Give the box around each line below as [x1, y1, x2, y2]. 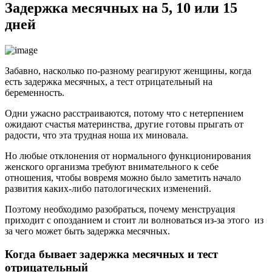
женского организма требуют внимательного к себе [5, 161, 219, 172]
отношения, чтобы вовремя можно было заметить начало [5, 172, 241, 183]
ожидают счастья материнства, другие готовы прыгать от [5, 118, 243, 129]
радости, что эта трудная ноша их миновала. [5, 129, 188, 140]
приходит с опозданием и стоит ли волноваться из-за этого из [5, 214, 263, 225]
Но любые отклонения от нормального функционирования [5, 150, 251, 161]
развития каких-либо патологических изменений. [5, 183, 211, 194]
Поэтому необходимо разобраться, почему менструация [5, 203, 235, 214]
